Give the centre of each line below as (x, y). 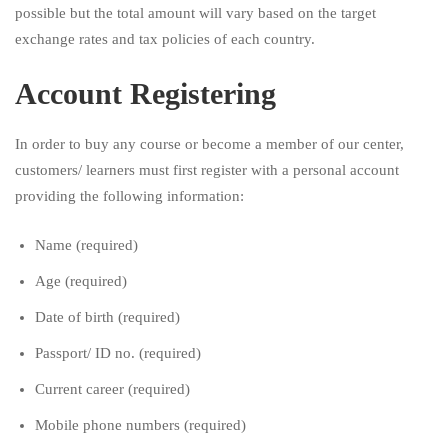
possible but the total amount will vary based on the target (195, 12)
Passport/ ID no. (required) (118, 352)
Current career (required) (112, 388)
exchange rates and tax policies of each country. (167, 38)
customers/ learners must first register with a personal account (207, 170)
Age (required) (81, 280)
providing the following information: (129, 196)
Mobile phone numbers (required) (140, 424)
